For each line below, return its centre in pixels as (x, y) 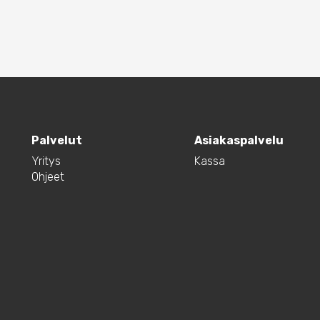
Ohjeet (48, 177)
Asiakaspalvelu (239, 141)
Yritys (46, 161)
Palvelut (57, 141)
